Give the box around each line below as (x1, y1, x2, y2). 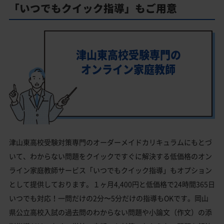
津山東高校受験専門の (75, 46, 181, 62)
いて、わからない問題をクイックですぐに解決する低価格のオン (9, 151, 212, 161)
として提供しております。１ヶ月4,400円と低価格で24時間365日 (9, 179, 215, 189)
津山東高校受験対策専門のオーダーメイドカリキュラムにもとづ (9, 137, 212, 147)
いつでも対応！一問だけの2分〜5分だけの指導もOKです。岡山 (9, 193, 208, 203)
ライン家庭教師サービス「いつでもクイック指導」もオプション (9, 165, 212, 175)
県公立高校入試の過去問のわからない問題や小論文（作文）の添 (9, 207, 212, 217)
